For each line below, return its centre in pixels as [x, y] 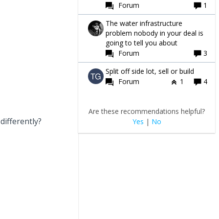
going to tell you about [142, 43]
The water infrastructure [144, 23]
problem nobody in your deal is [154, 33]
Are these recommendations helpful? [147, 111]
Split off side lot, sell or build [150, 71]
